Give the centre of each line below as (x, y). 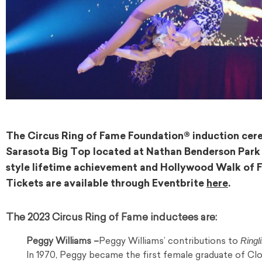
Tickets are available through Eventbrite (106, 184)
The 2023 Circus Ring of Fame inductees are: (111, 218)
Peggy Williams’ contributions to (170, 242)
